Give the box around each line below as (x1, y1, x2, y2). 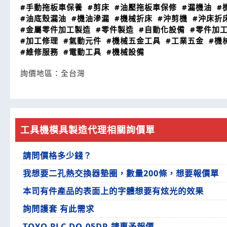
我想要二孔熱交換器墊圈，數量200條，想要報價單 (23, 168, 219, 179)
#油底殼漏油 (20, 13, 66, 23)
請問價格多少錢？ (23, 150, 92, 161)
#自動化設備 (139, 24, 185, 34)
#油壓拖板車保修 (115, 2, 177, 12)
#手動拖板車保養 (20, 2, 83, 12)
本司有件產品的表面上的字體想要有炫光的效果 (23, 185, 204, 197)
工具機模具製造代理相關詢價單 (20, 124, 155, 136)
